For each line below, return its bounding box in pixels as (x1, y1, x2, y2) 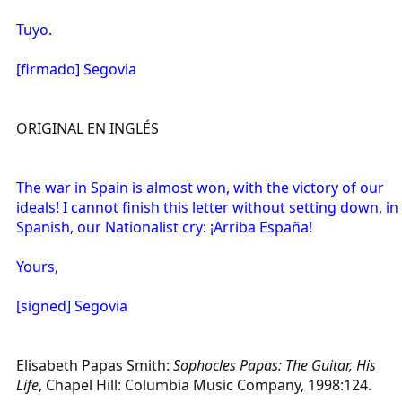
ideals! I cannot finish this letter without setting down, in (16, 197, 398, 217)
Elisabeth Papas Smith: (16, 354, 173, 375)
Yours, (16, 256, 58, 276)
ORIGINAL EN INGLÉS (16, 118, 159, 138)
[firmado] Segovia (16, 58, 136, 79)
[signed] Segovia (16, 295, 127, 316)
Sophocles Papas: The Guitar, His (173, 354, 376, 375)
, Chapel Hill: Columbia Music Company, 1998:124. (39, 374, 371, 395)
